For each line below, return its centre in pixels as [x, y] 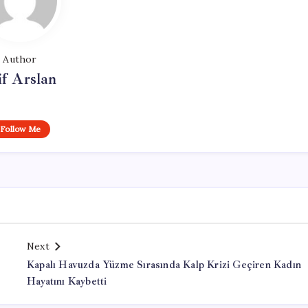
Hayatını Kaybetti [67, 282]
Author [20, 59]
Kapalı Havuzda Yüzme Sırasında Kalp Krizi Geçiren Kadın [164, 265]
